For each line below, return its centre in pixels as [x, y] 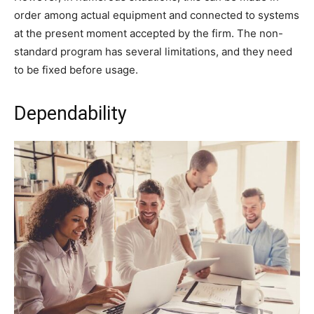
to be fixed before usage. [76, 69]
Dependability [70, 113]
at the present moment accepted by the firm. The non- [149, 33]
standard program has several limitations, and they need [153, 51]
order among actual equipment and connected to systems [157, 15]
